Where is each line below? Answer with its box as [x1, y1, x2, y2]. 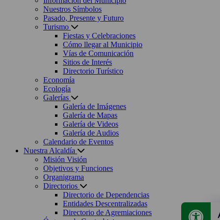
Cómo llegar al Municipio [63, 40, 142, 49]
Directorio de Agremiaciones [63, 208, 152, 217]
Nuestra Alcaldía [24, 146, 77, 155]
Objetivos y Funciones [43, 164, 113, 172]
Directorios [43, 181, 78, 190]
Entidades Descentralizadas [63, 199, 147, 208]
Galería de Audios [63, 128, 119, 137]
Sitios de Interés [63, 57, 112, 66]
